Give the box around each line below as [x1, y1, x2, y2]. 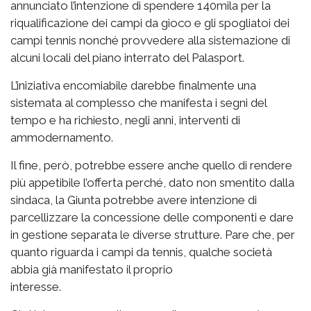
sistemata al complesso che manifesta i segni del [10, 96, 267, 110]
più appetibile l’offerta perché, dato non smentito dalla [10, 176, 294, 190]
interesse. [10, 280, 61, 294]
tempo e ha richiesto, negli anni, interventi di [10, 113, 240, 128]
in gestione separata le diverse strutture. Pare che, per [10, 228, 295, 242]
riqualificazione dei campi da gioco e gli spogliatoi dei [10, 16, 289, 31]
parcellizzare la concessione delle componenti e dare [10, 210, 294, 225]
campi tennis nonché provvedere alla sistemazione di [10, 33, 290, 48]
